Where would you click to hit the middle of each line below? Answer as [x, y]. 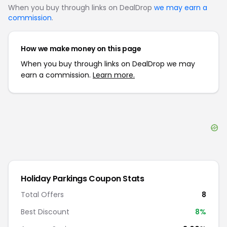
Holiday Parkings [54, 179]
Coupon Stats [116, 179]
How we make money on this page [81, 49]
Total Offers [42, 195]
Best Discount [45, 212]
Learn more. [114, 75]
